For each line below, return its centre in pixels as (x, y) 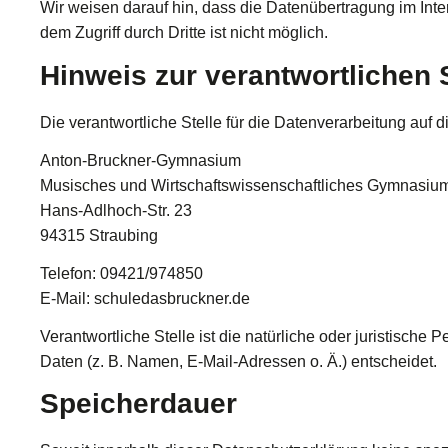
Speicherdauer (138, 404)
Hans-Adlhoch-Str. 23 (116, 210)
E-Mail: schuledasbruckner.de (145, 298)
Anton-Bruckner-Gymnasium (140, 160)
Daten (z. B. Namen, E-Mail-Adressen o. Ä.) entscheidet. (238, 361)
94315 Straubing (99, 235)
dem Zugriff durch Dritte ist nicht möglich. (184, 33)
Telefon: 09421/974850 (121, 273)
